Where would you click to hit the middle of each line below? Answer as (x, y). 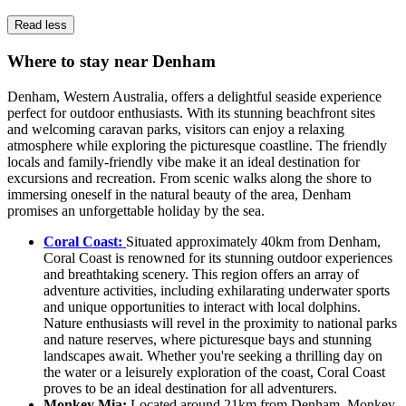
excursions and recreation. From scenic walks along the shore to (189, 178)
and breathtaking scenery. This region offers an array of (201, 274)
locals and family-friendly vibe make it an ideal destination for (184, 161)
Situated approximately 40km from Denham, (253, 241)
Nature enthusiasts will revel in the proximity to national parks (220, 323)
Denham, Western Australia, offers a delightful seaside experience (194, 96)
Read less (41, 25)
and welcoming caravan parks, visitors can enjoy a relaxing (176, 129)
